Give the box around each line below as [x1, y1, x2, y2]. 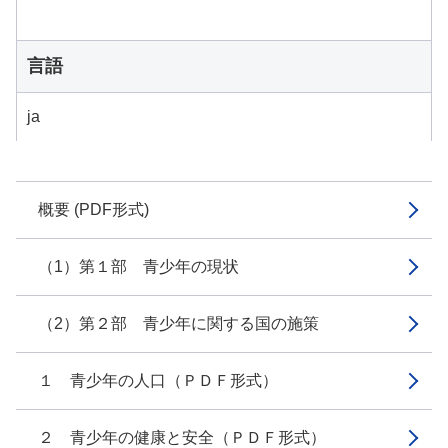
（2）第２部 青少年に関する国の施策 [38, 315, 319, 332]
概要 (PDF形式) [38, 201, 149, 218]
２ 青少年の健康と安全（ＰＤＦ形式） [38, 429, 326, 446]
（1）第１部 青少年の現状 [38, 258, 239, 275]
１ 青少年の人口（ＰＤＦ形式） [38, 372, 278, 389]
